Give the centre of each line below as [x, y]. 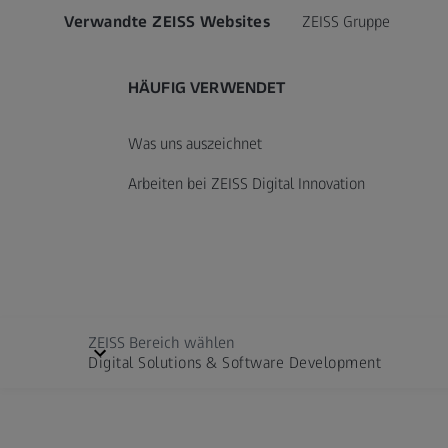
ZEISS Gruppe [346, 22]
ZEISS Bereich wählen [161, 343]
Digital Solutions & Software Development [234, 363]
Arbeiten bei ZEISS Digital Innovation [246, 184]
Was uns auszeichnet [195, 144]
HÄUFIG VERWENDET [207, 88]
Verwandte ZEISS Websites [167, 22]
